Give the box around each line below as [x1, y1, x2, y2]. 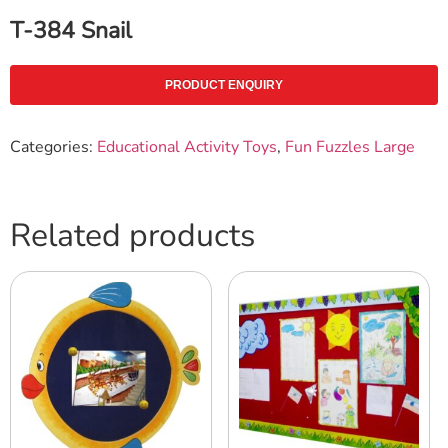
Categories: [10, 135, 97, 158]
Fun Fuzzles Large [285, 135, 415, 158]
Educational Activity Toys [97, 135, 277, 158]
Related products [10, 213, 255, 257]
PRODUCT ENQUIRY [165, 77, 283, 92]
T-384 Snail [10, 14, 132, 46]
